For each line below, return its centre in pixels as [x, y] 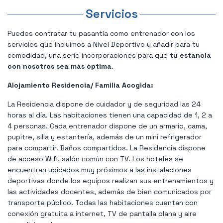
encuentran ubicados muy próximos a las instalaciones [100, 169]
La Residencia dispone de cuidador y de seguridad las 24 [104, 104]
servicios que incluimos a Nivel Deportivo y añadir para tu [104, 44]
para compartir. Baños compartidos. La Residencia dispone [107, 148]
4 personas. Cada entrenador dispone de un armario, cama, [107, 126]
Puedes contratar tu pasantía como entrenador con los [101, 33]
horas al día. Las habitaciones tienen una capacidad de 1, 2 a [110, 115]
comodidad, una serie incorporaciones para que [89, 55]
